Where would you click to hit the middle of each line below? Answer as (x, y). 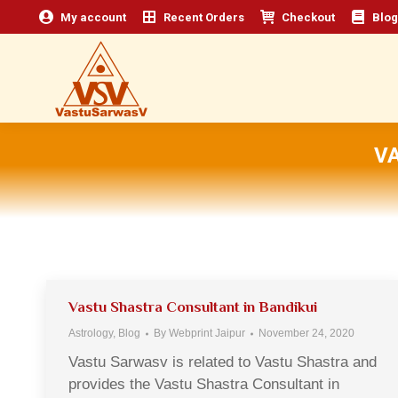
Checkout (308, 17)
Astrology (91, 333)
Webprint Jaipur (207, 333)
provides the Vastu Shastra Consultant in (204, 384)
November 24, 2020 (306, 333)
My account (93, 17)
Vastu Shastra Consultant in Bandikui (193, 307)
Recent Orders (204, 17)
